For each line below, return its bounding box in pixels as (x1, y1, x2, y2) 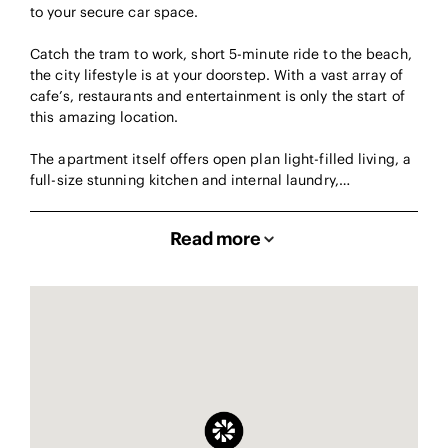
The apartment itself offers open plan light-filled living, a (30, 150, 412, 169)
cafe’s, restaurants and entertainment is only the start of (30, 87, 405, 106)
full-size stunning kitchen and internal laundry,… (30, 171, 350, 190)
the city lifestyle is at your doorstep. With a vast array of (30, 66, 404, 85)
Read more (169, 227, 261, 251)
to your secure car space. (30, 3, 199, 22)
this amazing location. (30, 108, 179, 127)
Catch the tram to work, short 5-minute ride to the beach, (30, 45, 412, 64)
